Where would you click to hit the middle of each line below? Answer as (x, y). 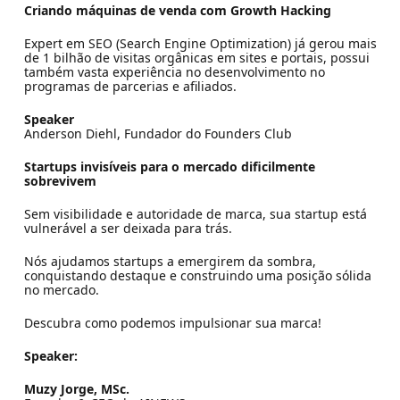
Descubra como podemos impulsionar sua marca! (172, 322)
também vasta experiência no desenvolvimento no (174, 71)
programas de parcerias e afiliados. (130, 86)
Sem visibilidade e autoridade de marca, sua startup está (195, 213)
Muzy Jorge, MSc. (76, 388)
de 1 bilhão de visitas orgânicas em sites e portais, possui (196, 57)
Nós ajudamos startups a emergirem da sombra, (170, 261)
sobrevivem (60, 180)
